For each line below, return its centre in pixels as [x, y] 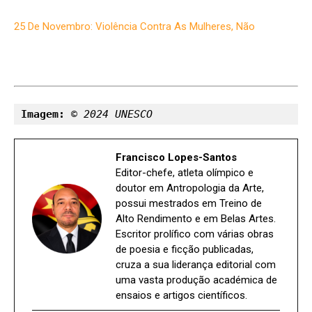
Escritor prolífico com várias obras [195, 234]
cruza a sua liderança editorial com [196, 264]
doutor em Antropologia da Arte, [190, 188]
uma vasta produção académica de [196, 280]
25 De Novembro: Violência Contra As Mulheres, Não [134, 26]
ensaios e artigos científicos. [181, 295]
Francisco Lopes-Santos [176, 157]
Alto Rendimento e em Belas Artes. [196, 218]
